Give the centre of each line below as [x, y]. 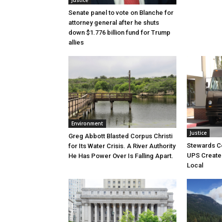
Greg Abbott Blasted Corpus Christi [120, 136]
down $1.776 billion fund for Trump [119, 33]
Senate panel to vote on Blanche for [121, 13]
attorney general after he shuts [114, 23]
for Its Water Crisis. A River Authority [122, 146]
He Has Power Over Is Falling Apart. [121, 156]
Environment [87, 124]
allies [76, 43]
